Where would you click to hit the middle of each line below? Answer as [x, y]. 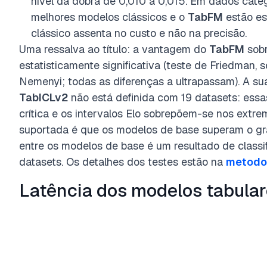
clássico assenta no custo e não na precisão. [139, 33]
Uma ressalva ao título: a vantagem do [114, 49]
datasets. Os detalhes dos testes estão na [122, 162]
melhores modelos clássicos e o [109, 17]
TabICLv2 [44, 97]
